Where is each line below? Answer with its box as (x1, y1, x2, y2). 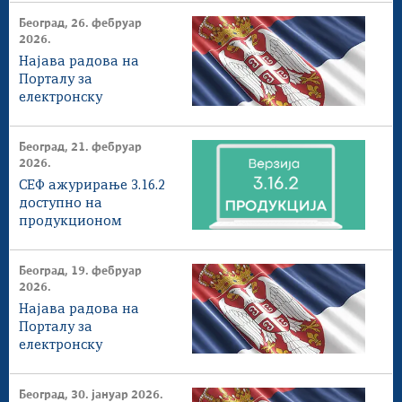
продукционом (19, 215, 122, 228)
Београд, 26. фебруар (19, 18, 142, 30)
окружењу (19, 233, 88, 246)
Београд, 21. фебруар (19, 142, 142, 153)
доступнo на (19, 197, 102, 210)
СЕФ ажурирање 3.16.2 (19, 179, 165, 192)
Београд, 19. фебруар (19, 266, 142, 277)
